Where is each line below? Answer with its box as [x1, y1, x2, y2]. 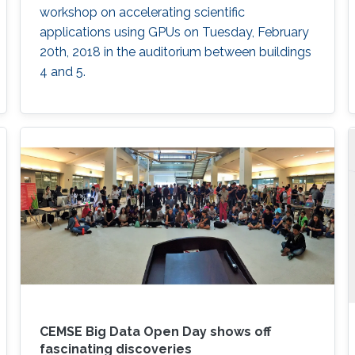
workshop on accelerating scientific [39, 4, 245, 20]
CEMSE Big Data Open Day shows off [39, 324, 271, 340]
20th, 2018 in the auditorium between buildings [39, 44, 311, 59]
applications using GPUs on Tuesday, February [39, 24, 309, 40]
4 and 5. [39, 63, 86, 79]
